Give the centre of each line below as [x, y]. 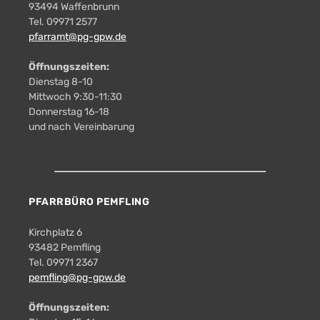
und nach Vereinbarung [81, 126]
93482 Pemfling [65, 247]
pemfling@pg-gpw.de [77, 277]
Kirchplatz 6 [55, 232]
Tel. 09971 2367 [63, 262]
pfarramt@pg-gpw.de [77, 36]
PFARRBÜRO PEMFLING [89, 201]
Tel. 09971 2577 [63, 21]
